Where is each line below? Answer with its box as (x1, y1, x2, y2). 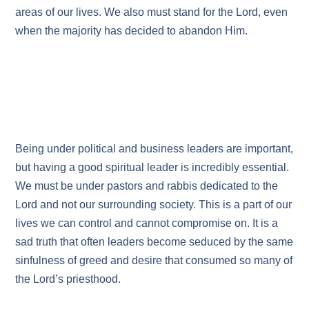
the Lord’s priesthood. (15, 272, 121, 285)
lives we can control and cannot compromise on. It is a (15, 217, 279, 229)
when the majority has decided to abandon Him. (15, 24, 248, 37)
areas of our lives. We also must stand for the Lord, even (15, 6, 288, 18)
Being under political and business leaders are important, (15, 142, 294, 154)
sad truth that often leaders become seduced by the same (15, 235, 294, 248)
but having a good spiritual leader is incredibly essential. (15, 161, 290, 173)
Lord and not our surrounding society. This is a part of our (15, 198, 292, 210)
